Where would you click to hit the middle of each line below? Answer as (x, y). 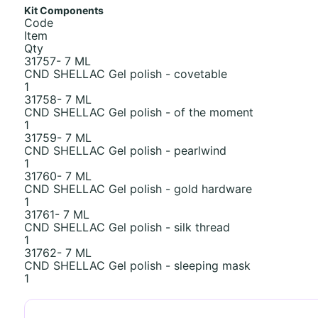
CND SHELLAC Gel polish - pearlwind (125, 150)
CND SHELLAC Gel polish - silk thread (127, 227)
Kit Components (64, 10)
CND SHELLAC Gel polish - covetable (125, 73)
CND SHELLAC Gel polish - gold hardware (138, 188)
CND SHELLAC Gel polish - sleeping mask (137, 265)
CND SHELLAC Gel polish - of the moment (138, 112)
